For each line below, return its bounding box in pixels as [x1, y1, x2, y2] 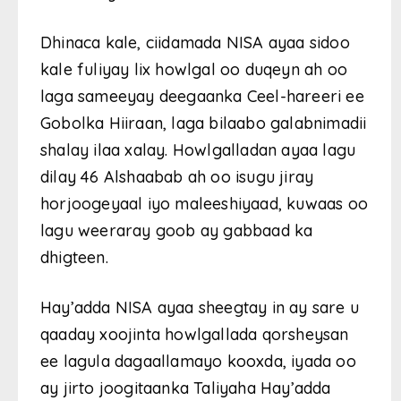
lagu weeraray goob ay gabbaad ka [40, 219, 313, 241]
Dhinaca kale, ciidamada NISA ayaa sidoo [40, 31, 350, 53]
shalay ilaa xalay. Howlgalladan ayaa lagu [40, 139, 356, 160]
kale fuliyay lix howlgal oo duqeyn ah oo [40, 58, 348, 80]
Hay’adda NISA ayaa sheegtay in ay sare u [40, 296, 360, 318]
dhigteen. [40, 246, 108, 268]
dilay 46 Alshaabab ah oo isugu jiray [40, 166, 314, 187]
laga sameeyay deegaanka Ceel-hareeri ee [40, 85, 364, 107]
